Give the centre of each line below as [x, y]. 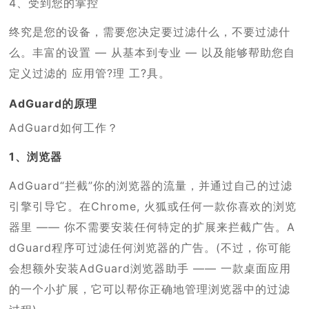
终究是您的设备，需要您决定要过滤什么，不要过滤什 [150, 31]
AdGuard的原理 [53, 103]
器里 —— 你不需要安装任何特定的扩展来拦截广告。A [152, 227]
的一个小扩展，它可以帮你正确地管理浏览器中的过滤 [150, 289]
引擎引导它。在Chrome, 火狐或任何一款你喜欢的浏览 [153, 206]
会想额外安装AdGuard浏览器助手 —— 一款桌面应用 [150, 268]
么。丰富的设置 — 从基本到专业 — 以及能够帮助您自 [152, 52]
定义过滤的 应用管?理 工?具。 [90, 73]
